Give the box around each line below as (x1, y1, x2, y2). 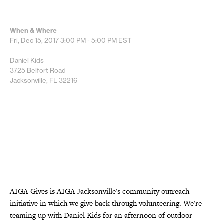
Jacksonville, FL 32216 (10, 76, 77, 84)
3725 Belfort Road (10, 66, 66, 74)
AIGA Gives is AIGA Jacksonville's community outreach (10, 185, 189, 196)
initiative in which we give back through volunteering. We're (10, 197, 202, 208)
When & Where (10, 26, 57, 34)
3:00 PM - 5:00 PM (60, 36, 117, 44)
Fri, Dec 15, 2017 (10, 36, 60, 44)
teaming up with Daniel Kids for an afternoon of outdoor (10, 209, 192, 220)
